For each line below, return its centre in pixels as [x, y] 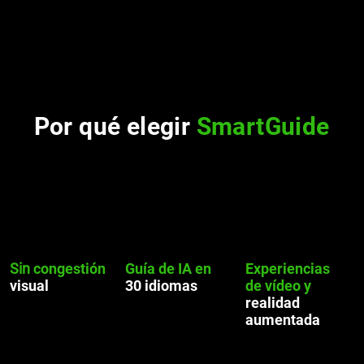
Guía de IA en [168, 269]
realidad [273, 303]
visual [29, 286]
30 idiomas [161, 286]
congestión [69, 269]
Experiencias [288, 269]
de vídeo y [278, 286]
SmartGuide [263, 126]
